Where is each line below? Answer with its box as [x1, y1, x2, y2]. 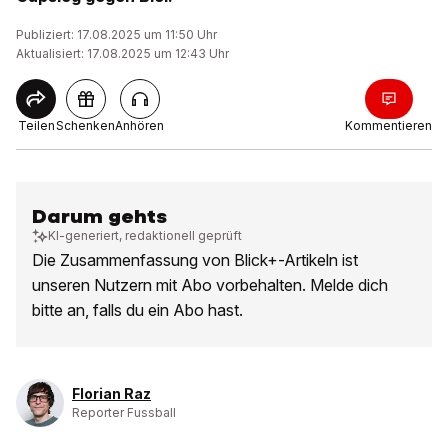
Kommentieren [345, 118, 432, 133]
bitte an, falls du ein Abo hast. [32, 300, 243, 320]
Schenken [56, 118, 115, 133]
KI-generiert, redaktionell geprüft [48, 228, 242, 243]
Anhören [115, 118, 164, 133]
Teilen [17, 118, 55, 133]
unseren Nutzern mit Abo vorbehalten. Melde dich [32, 275, 388, 295]
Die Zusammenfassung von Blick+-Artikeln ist [32, 250, 358, 270]
